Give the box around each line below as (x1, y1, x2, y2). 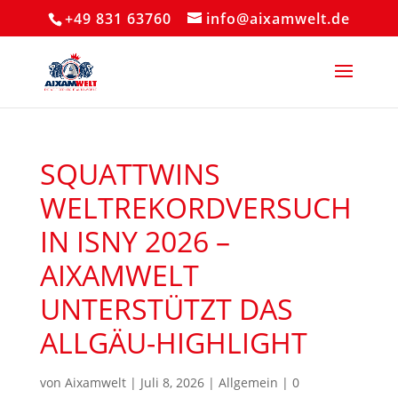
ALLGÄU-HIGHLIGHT (39, 323, 307, 362)
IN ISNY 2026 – (39, 222, 230, 260)
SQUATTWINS (39, 155, 220, 193)
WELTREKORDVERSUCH (39, 188, 352, 227)
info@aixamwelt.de (205, 9, 350, 28)
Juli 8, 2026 (139, 374, 204, 391)
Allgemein (218, 374, 278, 391)
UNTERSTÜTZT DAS (39, 290, 293, 328)
